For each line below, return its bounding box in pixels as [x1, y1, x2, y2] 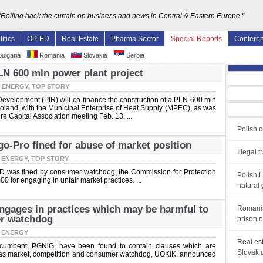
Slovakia [82, 52, 107, 59]
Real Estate [62, 35, 99, 43]
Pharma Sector [111, 35, 159, 43]
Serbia [124, 52, 144, 59]
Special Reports [171, 35, 222, 43]
